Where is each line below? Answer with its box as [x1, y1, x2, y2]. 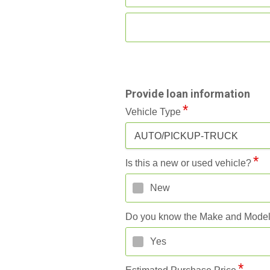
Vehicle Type [125, 106, 181, 117]
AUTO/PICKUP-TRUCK [134, 130, 238, 141]
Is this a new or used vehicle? [125, 157, 251, 168]
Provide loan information [125, 87, 250, 100]
